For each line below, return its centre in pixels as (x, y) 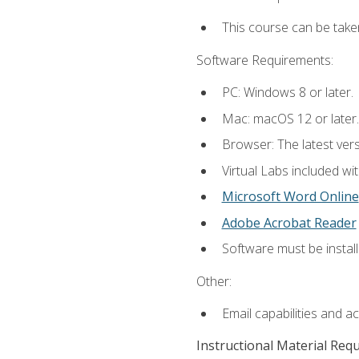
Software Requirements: (264, 60)
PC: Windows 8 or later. (287, 92)
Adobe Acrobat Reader (289, 222)
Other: (214, 281)
